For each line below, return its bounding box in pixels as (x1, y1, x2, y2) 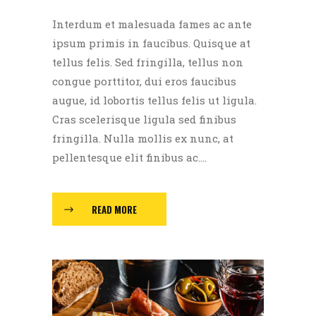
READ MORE (92, 202, 137, 217)
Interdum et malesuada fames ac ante (52, 17, 252, 32)
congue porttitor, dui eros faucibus (52, 74, 236, 89)
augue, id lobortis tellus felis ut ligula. (52, 93, 257, 108)
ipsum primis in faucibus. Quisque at (52, 36, 250, 51)
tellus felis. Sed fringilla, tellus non (52, 55, 243, 70)
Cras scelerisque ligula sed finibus (52, 112, 236, 127)
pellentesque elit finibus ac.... (52, 150, 207, 165)
